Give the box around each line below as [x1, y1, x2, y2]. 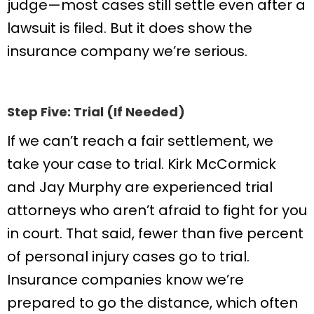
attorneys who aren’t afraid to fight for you [7, 200, 307, 221]
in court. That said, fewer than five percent [7, 224, 303, 244]
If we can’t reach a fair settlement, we [7, 131, 273, 151]
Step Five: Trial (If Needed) [7, 102, 185, 121]
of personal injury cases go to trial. [7, 247, 250, 267]
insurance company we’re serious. [7, 41, 247, 61]
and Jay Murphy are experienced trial [7, 177, 273, 198]
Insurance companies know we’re [7, 270, 244, 290]
